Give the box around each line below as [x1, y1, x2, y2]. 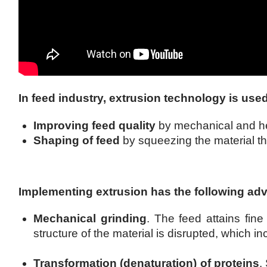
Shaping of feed [33, 133, 120, 147]
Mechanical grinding [33, 212, 147, 225]
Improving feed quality [33, 119, 159, 132]
